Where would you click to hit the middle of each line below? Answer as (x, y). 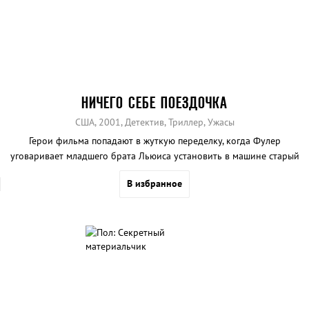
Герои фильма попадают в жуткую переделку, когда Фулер (154, 141)
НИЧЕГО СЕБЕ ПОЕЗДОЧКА (154, 103)
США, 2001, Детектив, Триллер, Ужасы (154, 122)
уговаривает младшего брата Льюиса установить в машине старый (154, 156)
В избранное (154, 184)
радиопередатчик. (154, 171)
